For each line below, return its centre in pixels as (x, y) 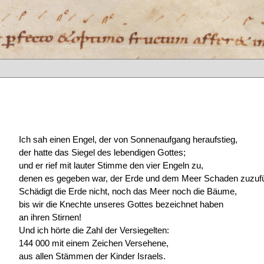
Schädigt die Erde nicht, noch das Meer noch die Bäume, (128, 191)
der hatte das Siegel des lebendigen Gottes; (102, 152)
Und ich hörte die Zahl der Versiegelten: (94, 230)
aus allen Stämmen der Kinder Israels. (92, 256)
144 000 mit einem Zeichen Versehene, (93, 243)
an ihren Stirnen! (50, 217)
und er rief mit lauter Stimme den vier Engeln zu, (111, 165)
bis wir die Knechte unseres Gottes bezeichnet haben (121, 204)
